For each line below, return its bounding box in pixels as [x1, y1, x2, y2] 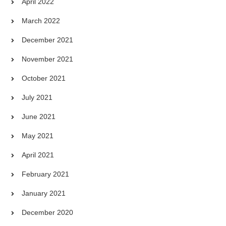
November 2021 [22, 55, 74, 64]
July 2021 [22, 93, 53, 102]
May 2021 [22, 132, 54, 140]
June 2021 [22, 112, 56, 121]
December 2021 [22, 36, 74, 44]
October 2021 [22, 74, 66, 83]
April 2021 [22, 151, 54, 159]
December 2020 [22, 208, 74, 217]
